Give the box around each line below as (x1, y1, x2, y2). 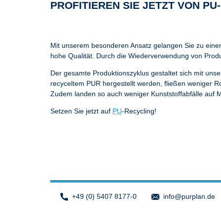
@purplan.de (175, 192, 215, 200)
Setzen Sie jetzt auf (50, 107, 112, 115)
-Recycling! (122, 107, 156, 115)
